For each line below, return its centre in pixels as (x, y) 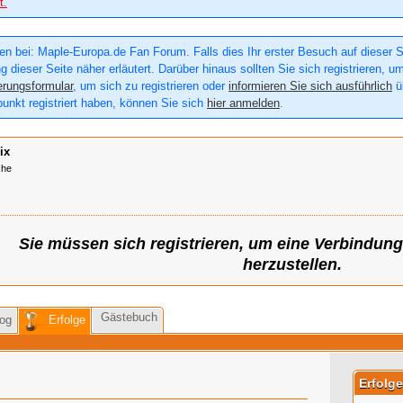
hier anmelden (243, 103)
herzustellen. (292, 265)
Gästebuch (129, 318)
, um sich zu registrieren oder (151, 86)
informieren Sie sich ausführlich (310, 86)
